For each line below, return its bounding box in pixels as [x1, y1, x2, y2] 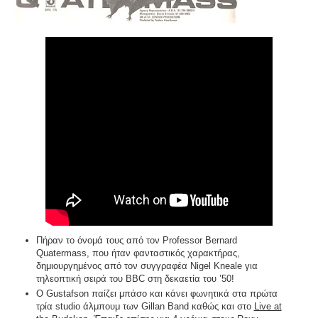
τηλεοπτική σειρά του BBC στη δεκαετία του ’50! [35, 273, 234, 285]
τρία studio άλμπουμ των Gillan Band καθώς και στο [35, 301, 254, 312]
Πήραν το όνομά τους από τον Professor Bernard [35, 235, 237, 246]
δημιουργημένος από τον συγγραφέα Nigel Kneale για [35, 261, 258, 272]
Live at [253, 301, 282, 312]
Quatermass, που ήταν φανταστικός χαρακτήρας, [35, 248, 240, 259]
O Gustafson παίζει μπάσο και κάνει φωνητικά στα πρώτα [35, 288, 278, 300]
